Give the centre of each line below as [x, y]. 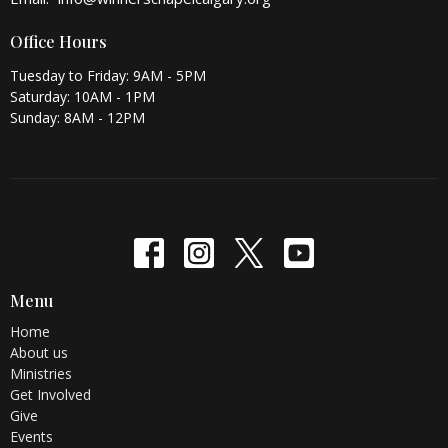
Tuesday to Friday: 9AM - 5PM [108, 76]
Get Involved [50, 394]
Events [31, 436]
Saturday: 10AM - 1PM [82, 97]
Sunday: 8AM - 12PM [77, 118]
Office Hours [58, 41]
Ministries [41, 373]
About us [39, 352]
